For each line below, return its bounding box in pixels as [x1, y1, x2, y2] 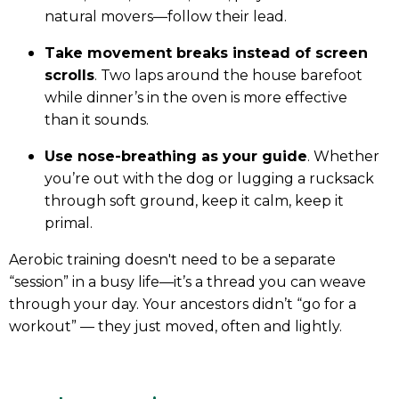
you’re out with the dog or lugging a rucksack [45, 169, 374, 187]
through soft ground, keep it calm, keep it [45, 191, 344, 209]
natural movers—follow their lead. [45, 7, 287, 25]
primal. [45, 214, 93, 232]
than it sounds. [45, 110, 149, 128]
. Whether [307, 147, 379, 165]
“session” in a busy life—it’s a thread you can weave [9, 273, 366, 290]
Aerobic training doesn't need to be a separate [9, 250, 336, 268]
